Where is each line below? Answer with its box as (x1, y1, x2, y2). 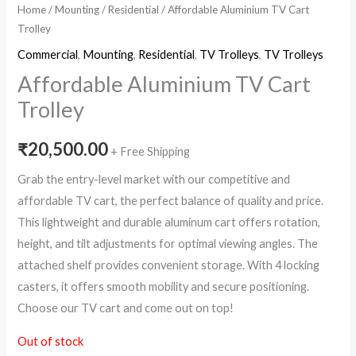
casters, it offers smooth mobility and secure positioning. (17, 280, 310, 294)
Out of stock (17, 334, 84, 348)
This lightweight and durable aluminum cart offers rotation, (17, 215, 321, 230)
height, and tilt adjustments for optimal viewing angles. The (17, 237, 319, 251)
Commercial (17, 47, 79, 61)
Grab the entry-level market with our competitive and (17, 172, 291, 187)
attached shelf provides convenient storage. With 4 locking (17, 258, 320, 273)
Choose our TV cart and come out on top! (17, 301, 234, 315)
